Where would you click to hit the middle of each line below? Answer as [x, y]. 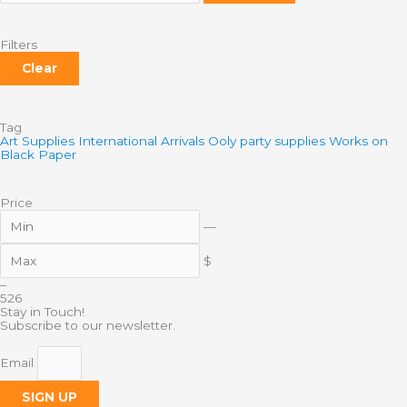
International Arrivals [141, 140]
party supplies [283, 140]
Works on [358, 140]
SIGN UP [50, 397]
